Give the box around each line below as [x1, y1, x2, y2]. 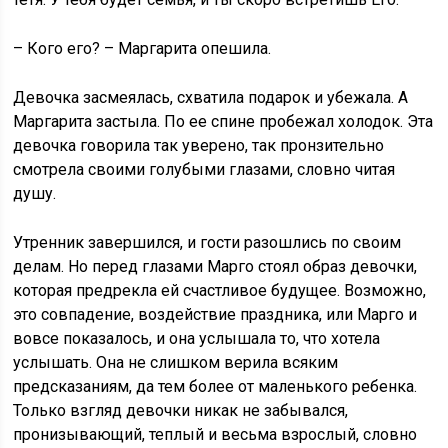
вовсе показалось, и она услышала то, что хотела [13, 329, 381, 348]
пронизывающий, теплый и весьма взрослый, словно [13, 425, 418, 444]
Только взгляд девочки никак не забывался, [13, 401, 349, 420]
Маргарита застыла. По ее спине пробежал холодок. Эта [13, 112, 434, 131]
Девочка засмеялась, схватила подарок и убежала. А [13, 88, 409, 107]
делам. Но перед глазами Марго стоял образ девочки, [13, 257, 418, 276]
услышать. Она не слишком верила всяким [13, 353, 339, 372]
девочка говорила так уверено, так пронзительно [13, 136, 385, 155]
